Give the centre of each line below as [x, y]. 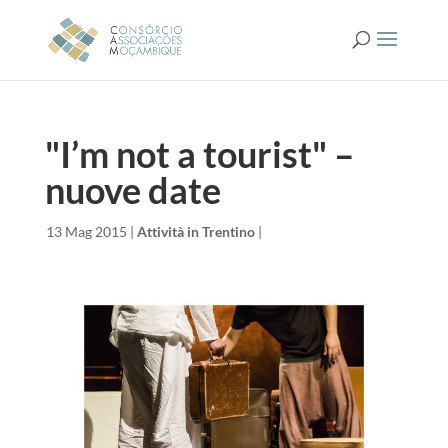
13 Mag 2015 [86, 231]
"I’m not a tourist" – [199, 154]
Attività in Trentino [195, 231]
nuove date [132, 190]
